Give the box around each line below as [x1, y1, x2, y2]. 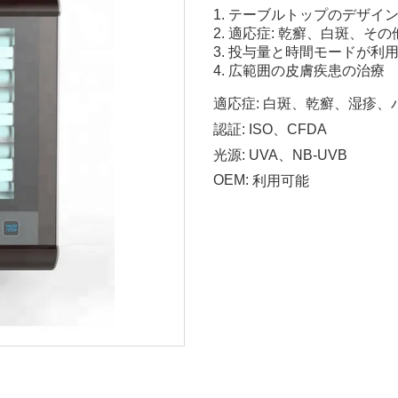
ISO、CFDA [249, 121, 327, 137]
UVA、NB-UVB [249, 147, 347, 163]
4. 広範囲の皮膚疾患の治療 [213, 62, 385, 78]
